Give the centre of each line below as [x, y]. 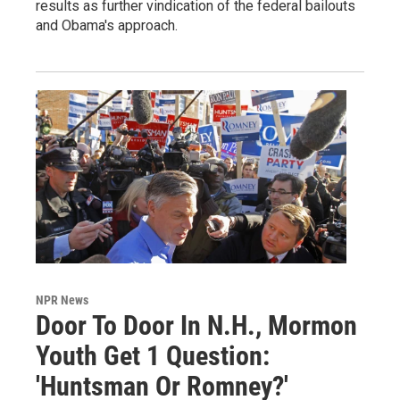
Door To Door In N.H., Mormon [196, 326]
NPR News [62, 300]
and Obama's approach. [107, 26]
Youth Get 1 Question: [153, 356]
